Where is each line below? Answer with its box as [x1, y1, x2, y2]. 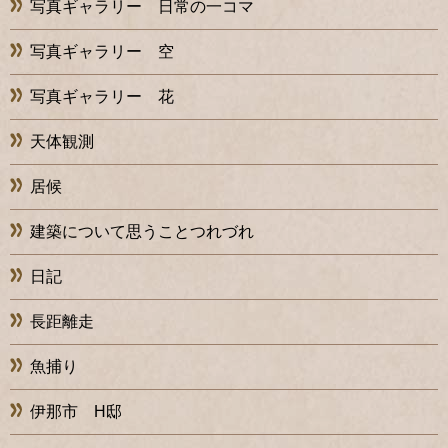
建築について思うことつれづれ [30, 223, 254, 241]
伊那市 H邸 [30, 403, 122, 421]
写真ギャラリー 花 [30, 88, 174, 106]
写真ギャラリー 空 [30, 43, 174, 61]
